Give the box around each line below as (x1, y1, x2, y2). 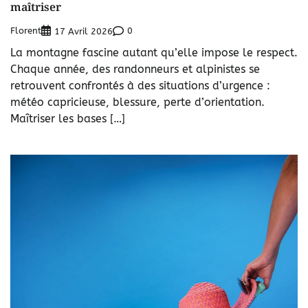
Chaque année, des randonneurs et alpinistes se (10, 62, 260, 76)
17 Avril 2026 (54, 25, 113, 36)
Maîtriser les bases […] (10, 111, 125, 125)
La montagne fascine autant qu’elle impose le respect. (10, 45, 298, 59)
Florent (10, 25, 41, 36)
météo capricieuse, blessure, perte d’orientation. (10, 95, 265, 109)
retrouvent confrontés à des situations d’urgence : (10, 78, 270, 92)
